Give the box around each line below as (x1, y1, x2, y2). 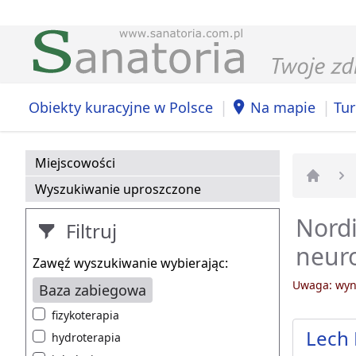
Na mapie (250, 97, 315, 117)
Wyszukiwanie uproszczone (35, 180, 201, 199)
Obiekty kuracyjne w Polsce (29, 97, 213, 117)
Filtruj (61, 218, 117, 245)
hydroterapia (52, 330, 121, 346)
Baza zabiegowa (39, 281, 146, 300)
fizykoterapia (52, 308, 119, 323)
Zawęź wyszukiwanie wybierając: (33, 254, 228, 273)
